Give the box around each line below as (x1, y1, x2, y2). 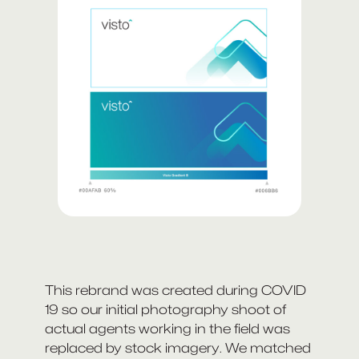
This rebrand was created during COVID (45, 282, 306, 299)
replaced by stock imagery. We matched (45, 340, 311, 357)
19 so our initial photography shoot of (45, 301, 286, 318)
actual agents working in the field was (45, 321, 290, 337)
